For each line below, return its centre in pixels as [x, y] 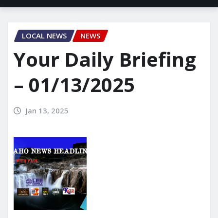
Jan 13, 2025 [47, 110]
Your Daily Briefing [105, 59]
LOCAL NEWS [44, 36]
